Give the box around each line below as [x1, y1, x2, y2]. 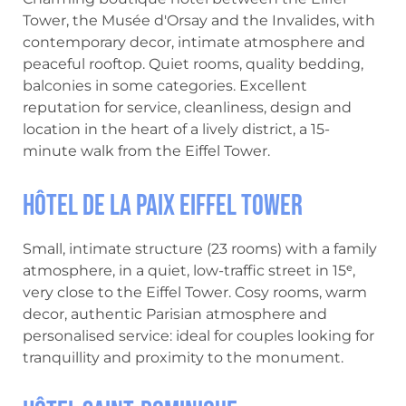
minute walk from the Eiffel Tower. [23, 142, 270, 159]
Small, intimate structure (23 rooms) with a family [23, 240, 377, 257]
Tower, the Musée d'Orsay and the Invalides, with [23, 12, 375, 29]
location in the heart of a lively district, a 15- [23, 121, 330, 138]
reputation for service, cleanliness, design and [23, 99, 352, 116]
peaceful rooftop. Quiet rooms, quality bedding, [23, 55, 363, 72]
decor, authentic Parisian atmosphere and [23, 305, 327, 323]
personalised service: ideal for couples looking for [23, 327, 374, 344]
